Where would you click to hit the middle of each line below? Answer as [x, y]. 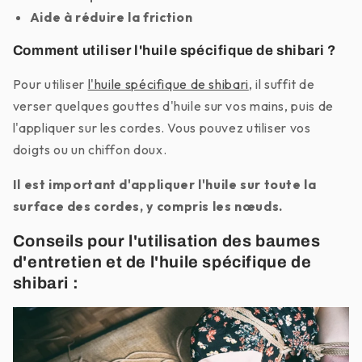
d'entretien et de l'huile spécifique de [162, 262]
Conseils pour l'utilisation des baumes [166, 241]
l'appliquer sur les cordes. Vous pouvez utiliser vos [162, 128]
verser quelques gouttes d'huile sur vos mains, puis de [173, 106]
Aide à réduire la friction [111, 17]
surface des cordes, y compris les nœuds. [147, 206]
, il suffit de [282, 84]
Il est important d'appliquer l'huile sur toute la [164, 184]
